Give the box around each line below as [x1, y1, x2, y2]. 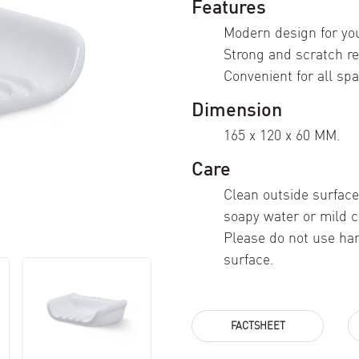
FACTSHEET [230, 317, 285, 334]
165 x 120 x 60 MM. [224, 123, 341, 147]
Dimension [192, 94, 282, 126]
